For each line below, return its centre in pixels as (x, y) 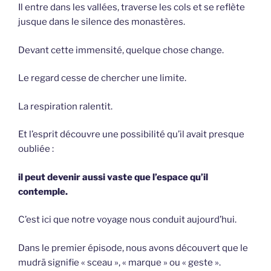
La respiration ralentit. (65, 106)
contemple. (43, 191)
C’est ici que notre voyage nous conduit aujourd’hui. (127, 220)
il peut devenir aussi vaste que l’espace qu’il (113, 177)
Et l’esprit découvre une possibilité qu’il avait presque (131, 135)
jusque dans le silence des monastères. (102, 22)
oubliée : (36, 149)
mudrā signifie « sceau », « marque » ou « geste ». (119, 262)
